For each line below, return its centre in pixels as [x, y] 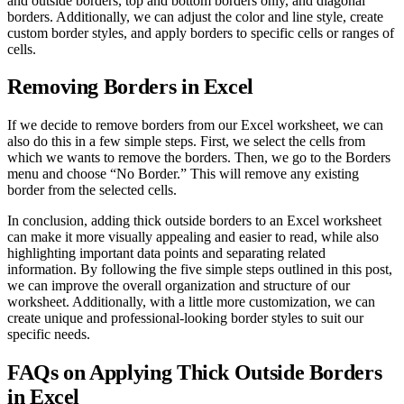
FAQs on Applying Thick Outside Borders [195, 373]
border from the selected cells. [92, 190]
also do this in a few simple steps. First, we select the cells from [186, 142]
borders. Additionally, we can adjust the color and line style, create [195, 16]
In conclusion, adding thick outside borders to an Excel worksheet [194, 221]
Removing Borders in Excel [130, 87]
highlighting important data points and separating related [166, 253]
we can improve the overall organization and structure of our [179, 286]
